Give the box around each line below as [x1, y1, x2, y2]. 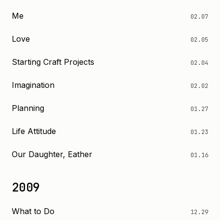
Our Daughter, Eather [12, 149, 92, 159]
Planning [12, 103, 44, 113]
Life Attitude [12, 126, 56, 136]
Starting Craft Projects [12, 57, 94, 67]
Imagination [12, 80, 55, 90]
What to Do [12, 206, 55, 216]
